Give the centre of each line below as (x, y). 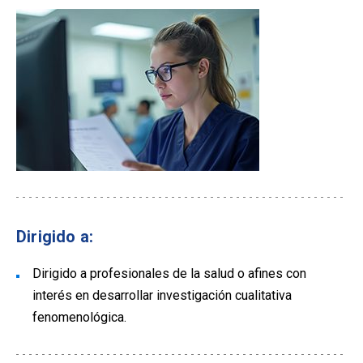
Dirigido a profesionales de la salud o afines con (169, 274)
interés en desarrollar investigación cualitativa (162, 296)
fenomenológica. (81, 318)
